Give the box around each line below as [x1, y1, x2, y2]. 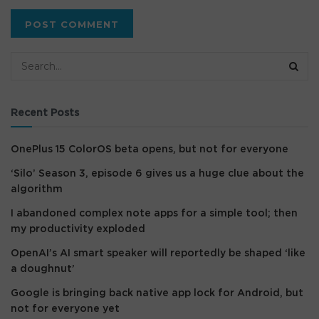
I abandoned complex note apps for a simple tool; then [11, 208, 298, 219]
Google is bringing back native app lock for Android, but [11, 288, 303, 298]
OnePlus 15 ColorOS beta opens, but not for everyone [11, 144, 288, 155]
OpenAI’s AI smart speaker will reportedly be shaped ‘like [11, 248, 305, 258]
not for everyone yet [11, 303, 120, 314]
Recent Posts [11, 108, 79, 118]
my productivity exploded [11, 224, 145, 234]
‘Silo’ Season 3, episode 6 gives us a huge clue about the [11, 168, 304, 179]
